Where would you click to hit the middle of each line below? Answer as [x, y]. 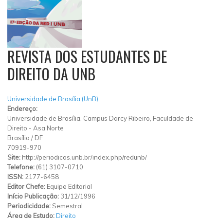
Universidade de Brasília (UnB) [53, 99]
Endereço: [22, 108]
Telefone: [22, 167]
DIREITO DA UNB [51, 74]
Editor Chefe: [27, 186]
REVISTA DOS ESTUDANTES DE [87, 56]
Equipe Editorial [69, 186]
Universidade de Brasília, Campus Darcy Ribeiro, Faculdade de [100, 118]
